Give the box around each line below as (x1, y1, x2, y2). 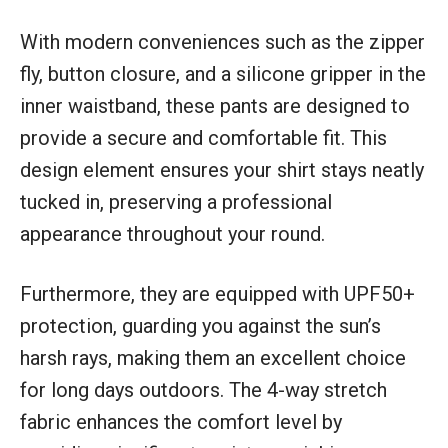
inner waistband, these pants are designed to (20, 93, 410, 118)
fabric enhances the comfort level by (20, 409, 342, 434)
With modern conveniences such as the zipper (20, 29, 425, 54)
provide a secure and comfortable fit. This (20, 125, 387, 150)
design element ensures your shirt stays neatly (20, 157, 424, 182)
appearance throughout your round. (20, 221, 325, 246)
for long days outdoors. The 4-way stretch (20, 377, 387, 402)
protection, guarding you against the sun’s (20, 313, 381, 338)
